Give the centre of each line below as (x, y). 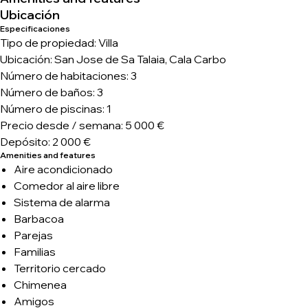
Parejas (33, 235)
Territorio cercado (60, 268)
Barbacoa (39, 219)
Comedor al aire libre (67, 186)
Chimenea (40, 285)
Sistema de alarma (62, 202)
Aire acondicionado (63, 169)
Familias (35, 252)
